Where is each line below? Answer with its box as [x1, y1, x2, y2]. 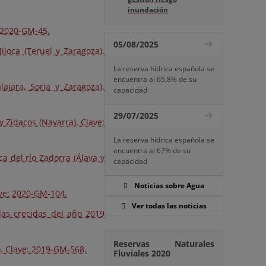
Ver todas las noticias [132, 201, 207, 211]
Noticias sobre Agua [134, 180, 204, 191]
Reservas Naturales [113, 238, 214, 249]
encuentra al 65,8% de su [113, 74, 197, 84]
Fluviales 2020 [113, 248, 170, 259]
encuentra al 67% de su [113, 145, 191, 156]
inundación [128, 5, 168, 15]
